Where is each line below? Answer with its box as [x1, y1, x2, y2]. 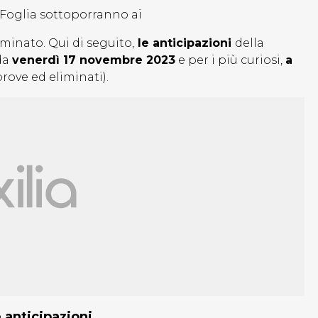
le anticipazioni [134, 36, 235, 50]
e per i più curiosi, [175, 53, 285, 67]
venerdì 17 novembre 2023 [12, 53, 175, 67]
